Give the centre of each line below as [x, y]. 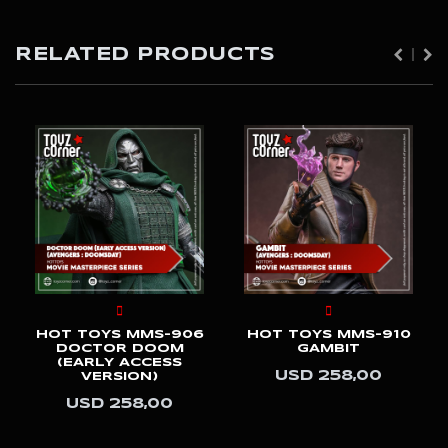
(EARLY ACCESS [119, 363]
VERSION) [119, 377]
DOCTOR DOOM [119, 349]
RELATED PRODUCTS [145, 55]
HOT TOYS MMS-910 [328, 335]
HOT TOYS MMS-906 [119, 335]
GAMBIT [328, 349]
